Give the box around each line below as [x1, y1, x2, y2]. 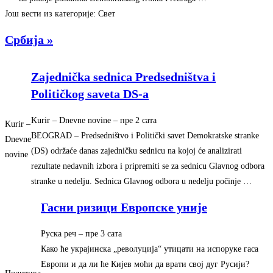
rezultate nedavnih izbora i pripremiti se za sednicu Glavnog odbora [31, 161, 264, 171]
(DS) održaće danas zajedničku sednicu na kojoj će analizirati [31, 146, 242, 155]
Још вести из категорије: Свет [5, 9, 115, 18]
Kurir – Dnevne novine [31, 115, 111, 125]
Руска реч [41, 229, 76, 238]
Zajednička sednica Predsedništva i [31, 70, 216, 84]
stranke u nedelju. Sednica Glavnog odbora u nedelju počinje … [31, 176, 252, 186]
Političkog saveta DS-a [31, 87, 149, 101]
